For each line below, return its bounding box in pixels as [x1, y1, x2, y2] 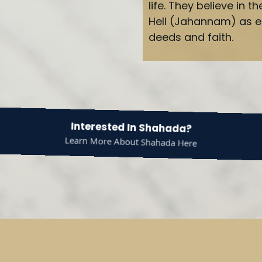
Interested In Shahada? [70, 120, 192, 135]
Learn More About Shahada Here [65, 135, 198, 148]
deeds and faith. [149, 30, 233, 44]
